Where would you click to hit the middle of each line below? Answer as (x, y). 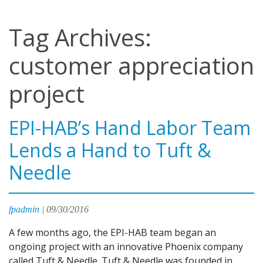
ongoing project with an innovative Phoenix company (126, 247)
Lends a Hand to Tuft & (110, 150)
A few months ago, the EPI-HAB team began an (112, 232)
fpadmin (24, 209)
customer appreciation (131, 65)
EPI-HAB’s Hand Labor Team (130, 128)
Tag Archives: (80, 37)
